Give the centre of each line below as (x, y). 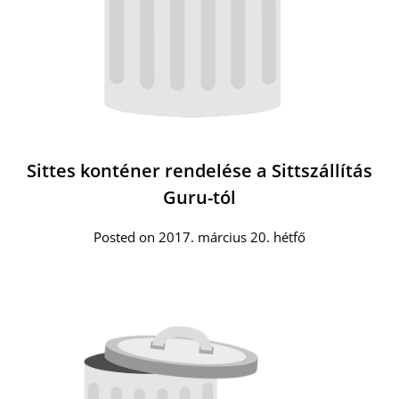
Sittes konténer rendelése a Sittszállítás (199, 171)
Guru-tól (199, 197)
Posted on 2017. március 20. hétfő (199, 237)
